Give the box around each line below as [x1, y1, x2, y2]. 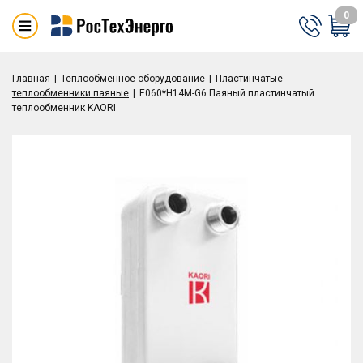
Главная [12, 73, 50, 84]
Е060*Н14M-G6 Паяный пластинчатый [139, 88, 314, 99]
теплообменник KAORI [12, 102, 116, 113]
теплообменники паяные [12, 88, 129, 99]
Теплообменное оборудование [61, 73, 205, 84]
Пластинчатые [216, 73, 283, 84]
